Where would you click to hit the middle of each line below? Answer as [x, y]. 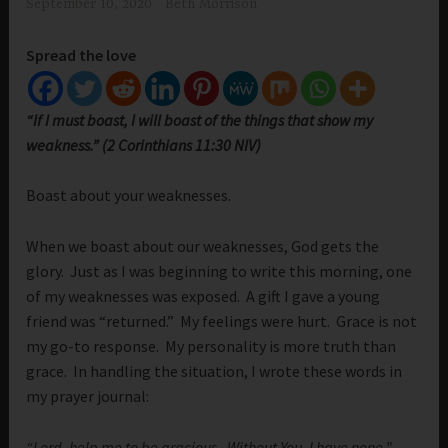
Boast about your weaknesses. [129, 195]
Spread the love [81, 54]
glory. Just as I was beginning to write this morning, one [219, 271]
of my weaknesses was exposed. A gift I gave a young [203, 296]
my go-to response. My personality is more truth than [211, 346]
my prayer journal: [88, 396]
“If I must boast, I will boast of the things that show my [200, 119]
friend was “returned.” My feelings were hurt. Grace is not [222, 321]
